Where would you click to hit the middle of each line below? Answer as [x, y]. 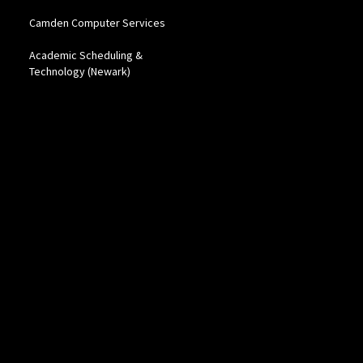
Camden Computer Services [97, 22]
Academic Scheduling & [85, 55]
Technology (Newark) [79, 71]
